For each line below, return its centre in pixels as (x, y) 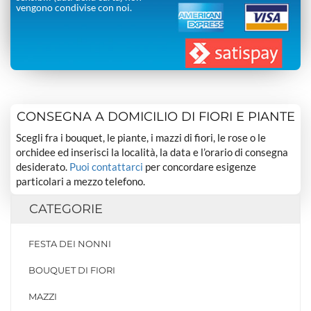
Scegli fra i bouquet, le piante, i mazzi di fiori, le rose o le (141, 137)
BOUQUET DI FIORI (72, 270)
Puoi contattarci (107, 166)
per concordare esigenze (200, 166)
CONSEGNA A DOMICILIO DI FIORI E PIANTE (155, 116)
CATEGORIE (66, 209)
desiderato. (43, 166)
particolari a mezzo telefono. (81, 181)
